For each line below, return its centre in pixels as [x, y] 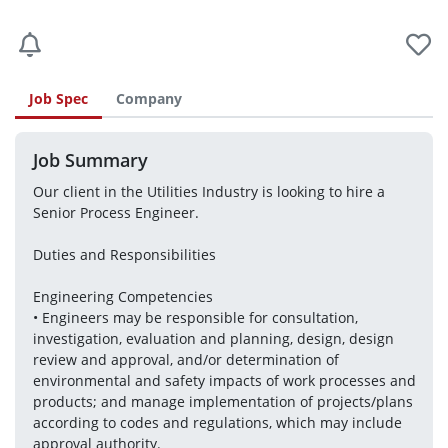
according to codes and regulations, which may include [217, 422]
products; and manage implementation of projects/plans [222, 401]
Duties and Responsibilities [124, 254]
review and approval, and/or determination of [185, 359]
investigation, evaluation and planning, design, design [213, 338]
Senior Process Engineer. [115, 212]
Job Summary [90, 159]
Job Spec [58, 98]
